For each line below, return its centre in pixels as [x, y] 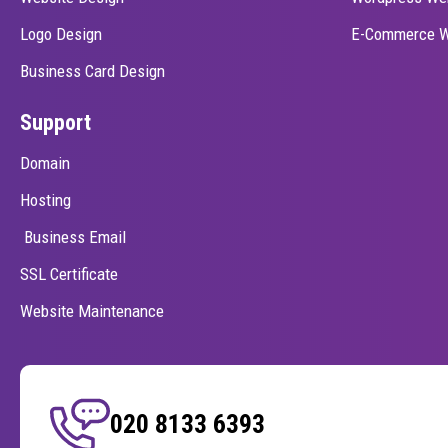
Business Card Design [92, 70]
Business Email [73, 236]
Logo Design [61, 33]
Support [55, 122]
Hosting [45, 199]
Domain [45, 162]
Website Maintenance [92, 310]
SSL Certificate [69, 273]
